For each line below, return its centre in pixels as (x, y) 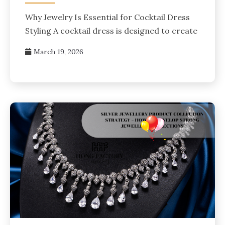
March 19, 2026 (59, 52)
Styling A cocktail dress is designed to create (111, 31)
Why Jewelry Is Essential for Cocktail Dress (107, 17)
